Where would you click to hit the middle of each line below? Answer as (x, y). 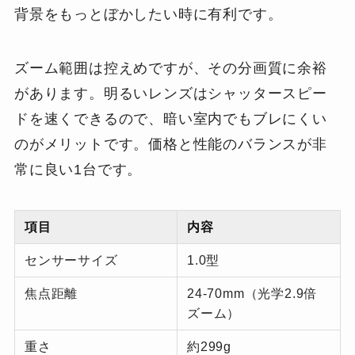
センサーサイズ (71, 260)
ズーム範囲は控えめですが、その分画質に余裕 (170, 68)
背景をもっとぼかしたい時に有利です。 (148, 14)
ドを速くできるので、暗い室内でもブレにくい (170, 118)
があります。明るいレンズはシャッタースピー (170, 93)
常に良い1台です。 (78, 169)
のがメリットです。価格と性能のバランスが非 (170, 144)
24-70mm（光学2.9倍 (252, 294)
